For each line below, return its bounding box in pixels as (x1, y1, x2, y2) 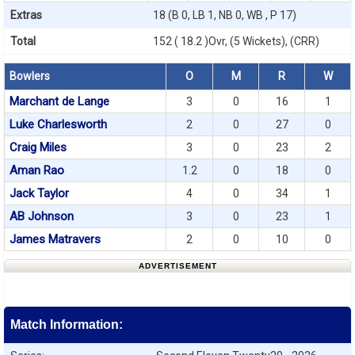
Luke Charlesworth (10, 117, 107, 132)
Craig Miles (10, 140, 67, 155)
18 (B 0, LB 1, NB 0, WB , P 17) (153, 9, 296, 21)
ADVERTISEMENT (138, 261, 217, 270)
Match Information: (10, 318, 123, 331)
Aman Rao (10, 163, 64, 177)
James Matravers (10, 232, 101, 246)
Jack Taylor (10, 186, 69, 200)
